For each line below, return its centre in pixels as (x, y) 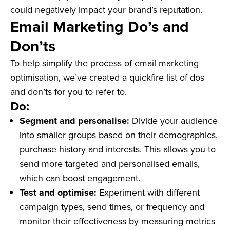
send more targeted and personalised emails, (110, 164)
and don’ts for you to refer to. (69, 92)
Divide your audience (175, 121)
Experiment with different (149, 193)
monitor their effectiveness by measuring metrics (117, 221)
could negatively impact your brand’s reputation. (106, 10)
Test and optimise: (59, 193)
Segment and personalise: (76, 121)
